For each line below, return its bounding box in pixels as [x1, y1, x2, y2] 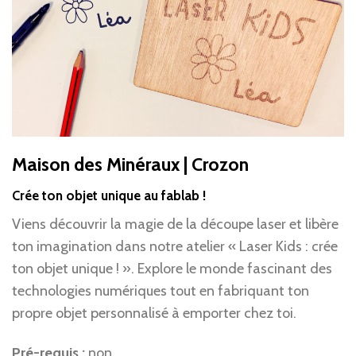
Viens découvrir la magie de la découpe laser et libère [12, 215, 339, 233]
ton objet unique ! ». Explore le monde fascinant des [12, 259, 332, 277]
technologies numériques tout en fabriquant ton [12, 281, 309, 300]
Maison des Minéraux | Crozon [12, 153, 249, 176]
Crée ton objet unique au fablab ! [12, 187, 206, 203]
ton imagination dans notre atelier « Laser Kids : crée [12, 237, 338, 255]
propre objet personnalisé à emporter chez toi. [12, 304, 296, 322]
